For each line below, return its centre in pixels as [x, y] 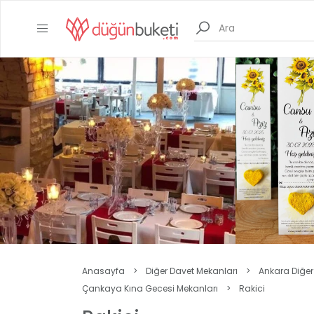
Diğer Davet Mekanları [192, 271]
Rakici [252, 288]
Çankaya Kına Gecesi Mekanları [150, 288]
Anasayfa [103, 271]
